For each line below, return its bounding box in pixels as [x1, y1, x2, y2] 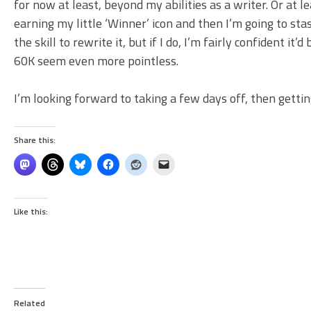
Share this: [14, 133, 56, 147]
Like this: [14, 205, 48, 219]
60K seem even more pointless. [14, 51, 178, 71]
